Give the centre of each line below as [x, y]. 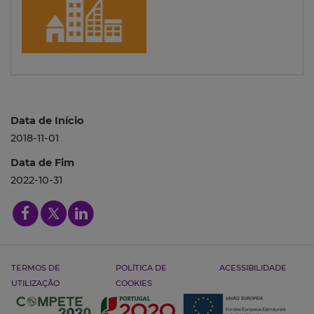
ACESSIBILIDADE [253, 268]
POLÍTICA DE [141, 268]
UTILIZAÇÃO [35, 284]
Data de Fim [42, 163]
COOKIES [134, 284]
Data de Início [47, 121]
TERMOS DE [36, 268]
